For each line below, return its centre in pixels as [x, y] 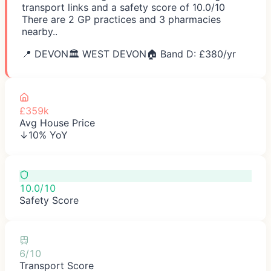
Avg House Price [57, 122]
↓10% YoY [44, 135]
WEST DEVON [114, 54]
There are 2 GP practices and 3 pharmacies [121, 19]
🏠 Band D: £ [176, 54]
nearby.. [40, 31]
